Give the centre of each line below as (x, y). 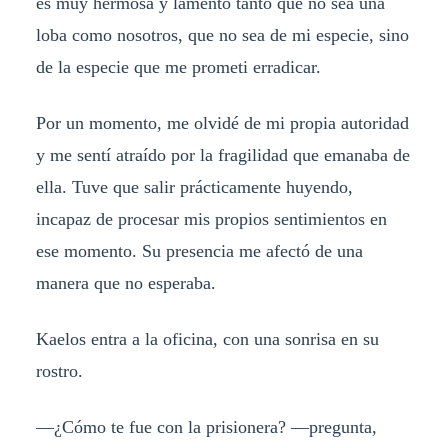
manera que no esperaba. (125, 283)
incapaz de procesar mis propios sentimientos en (211, 219)
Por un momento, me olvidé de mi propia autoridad (222, 123)
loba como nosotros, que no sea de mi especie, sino (222, 35)
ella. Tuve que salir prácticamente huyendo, (194, 187)
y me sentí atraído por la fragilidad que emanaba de (222, 155)
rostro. (59, 371)
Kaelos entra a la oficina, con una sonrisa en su (207, 339)
